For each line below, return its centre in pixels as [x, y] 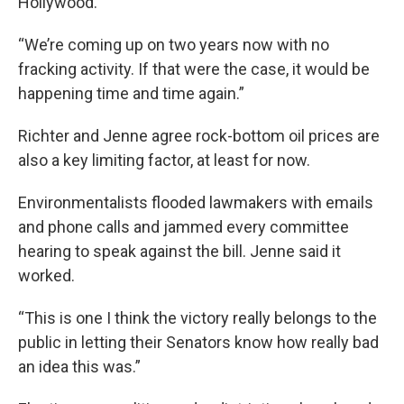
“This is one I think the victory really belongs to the [197, 318]
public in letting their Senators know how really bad [198, 342]
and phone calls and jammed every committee [184, 227]
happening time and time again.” [131, 93]
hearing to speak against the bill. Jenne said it [179, 251]
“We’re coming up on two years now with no [174, 45]
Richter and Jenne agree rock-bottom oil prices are [199, 136]
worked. [46, 275]
